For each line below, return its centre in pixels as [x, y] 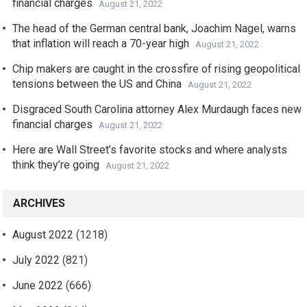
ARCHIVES [39, 204]
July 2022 [36, 260]
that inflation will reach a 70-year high [101, 44]
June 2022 [38, 286]
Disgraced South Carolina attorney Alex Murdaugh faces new [157, 110]
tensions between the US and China [97, 84]
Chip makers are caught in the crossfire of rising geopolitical [157, 69]
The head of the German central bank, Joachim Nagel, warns [155, 29]
